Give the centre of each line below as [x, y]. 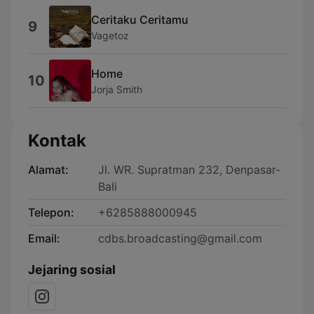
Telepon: [51, 212]
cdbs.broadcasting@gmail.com [180, 238]
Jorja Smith [117, 89]
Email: [44, 238]
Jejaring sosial [72, 269]
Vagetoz [110, 35]
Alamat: [48, 170]
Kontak [57, 141]
